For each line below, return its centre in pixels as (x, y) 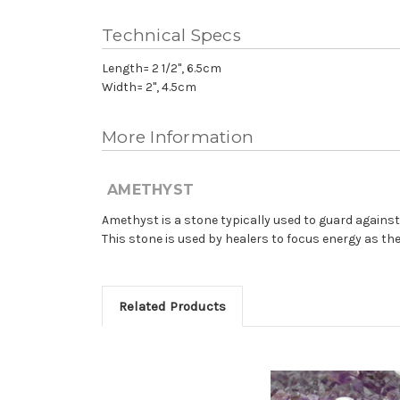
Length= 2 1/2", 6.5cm (162, 68)
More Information (178, 137)
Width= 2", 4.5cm (149, 87)
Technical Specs (171, 35)
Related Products (172, 306)
